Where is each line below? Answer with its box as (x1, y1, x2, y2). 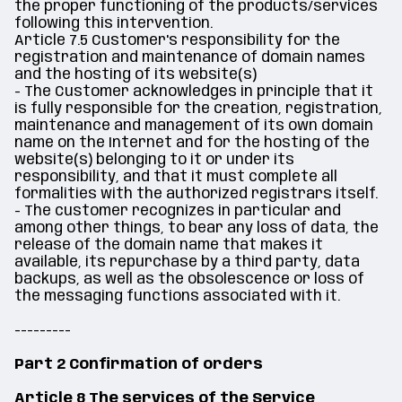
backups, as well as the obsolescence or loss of (14, 272, 364, 287)
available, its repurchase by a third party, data (14, 255, 360, 270)
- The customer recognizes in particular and (14, 204, 341, 219)
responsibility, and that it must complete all (14, 170, 337, 185)
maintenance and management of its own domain (14, 118, 373, 134)
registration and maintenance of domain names (14, 50, 365, 66)
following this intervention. (14, 16, 213, 31)
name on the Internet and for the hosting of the (14, 135, 370, 151)
